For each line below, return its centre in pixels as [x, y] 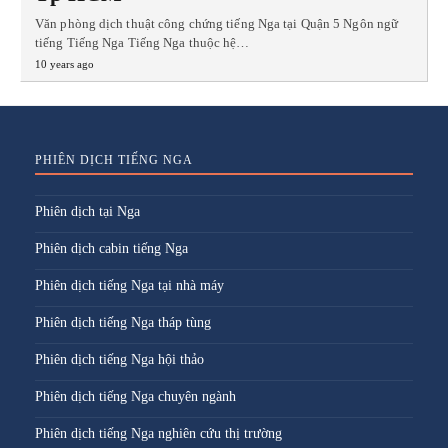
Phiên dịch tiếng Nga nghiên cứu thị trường [158, 433]
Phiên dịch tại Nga [87, 211]
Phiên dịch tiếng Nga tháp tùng [123, 322]
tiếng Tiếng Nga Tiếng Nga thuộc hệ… [142, 42]
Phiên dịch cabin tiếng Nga [111, 248]
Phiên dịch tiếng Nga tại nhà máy [129, 285]
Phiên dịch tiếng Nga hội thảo [119, 359]
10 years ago [64, 63]
